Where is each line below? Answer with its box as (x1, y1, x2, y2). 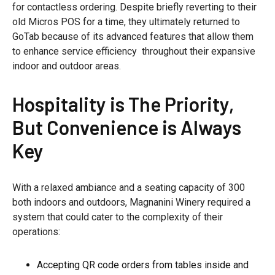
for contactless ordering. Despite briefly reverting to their (12, 1, 257, 14)
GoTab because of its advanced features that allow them (12, 31, 254, 43)
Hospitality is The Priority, (12, 92, 234, 116)
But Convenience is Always (12, 115, 241, 139)
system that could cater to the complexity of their (12, 211, 223, 223)
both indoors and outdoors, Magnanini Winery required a (12, 196, 250, 209)
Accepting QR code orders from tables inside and (37, 259, 249, 271)
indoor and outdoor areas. (12, 60, 121, 72)
